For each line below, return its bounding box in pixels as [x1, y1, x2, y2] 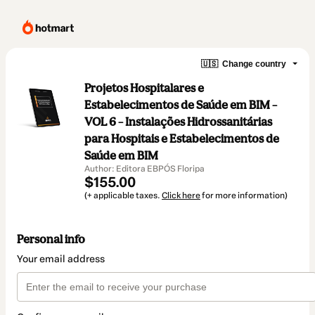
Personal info [17, 232, 85, 247]
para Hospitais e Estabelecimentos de [84, 131, 279, 146]
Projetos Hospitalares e [84, 81, 204, 95]
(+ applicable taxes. [84, 191, 162, 200]
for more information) [200, 191, 288, 200]
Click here [162, 191, 200, 200]
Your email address [17, 253, 105, 266]
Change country [222, 58, 286, 69]
